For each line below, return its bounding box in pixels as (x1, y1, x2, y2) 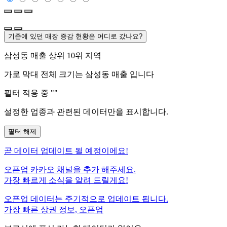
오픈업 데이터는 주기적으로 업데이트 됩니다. (4, 194, 168, 203)
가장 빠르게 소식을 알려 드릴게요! (4, 175, 128, 184)
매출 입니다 (109, 69, 154, 79)
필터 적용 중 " (4, 88, 54, 97)
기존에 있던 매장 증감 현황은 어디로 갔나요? (8, 32, 142, 40)
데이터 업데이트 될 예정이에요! (14, 146, 128, 155)
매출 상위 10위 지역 (28, 51, 101, 60)
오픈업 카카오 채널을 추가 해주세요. (4, 165, 136, 174)
